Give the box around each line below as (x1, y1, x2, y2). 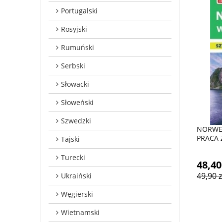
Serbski (61, 60, 85, 70)
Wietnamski (61, 207, 100, 217)
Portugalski (61, 5, 98, 15)
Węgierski (61, 189, 93, 199)
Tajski (61, 134, 80, 144)
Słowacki (61, 79, 89, 89)
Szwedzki (61, 115, 91, 125)
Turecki (61, 152, 85, 162)
